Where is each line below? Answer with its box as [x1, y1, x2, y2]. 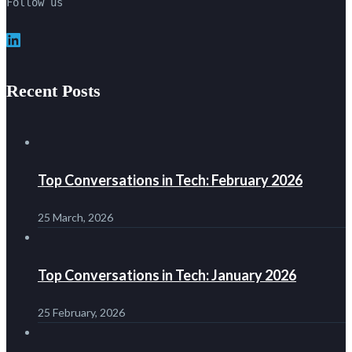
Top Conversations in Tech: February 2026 [38, 170, 302, 189]
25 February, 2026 [38, 305, 125, 319]
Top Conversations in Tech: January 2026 [38, 266, 296, 284]
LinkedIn [4, 44, 53, 61]
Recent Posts [6, 80, 101, 101]
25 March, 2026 [38, 210, 113, 224]
